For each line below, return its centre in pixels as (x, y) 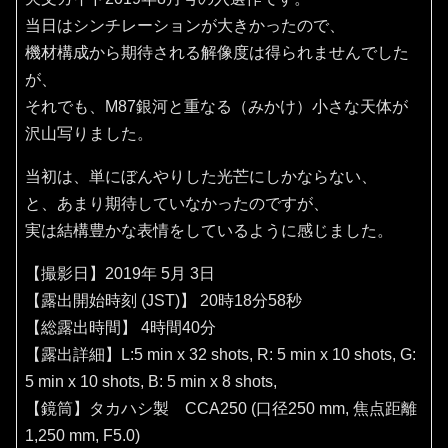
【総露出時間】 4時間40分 (120, 328)
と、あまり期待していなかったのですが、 (177, 204)
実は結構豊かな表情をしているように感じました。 (209, 231)
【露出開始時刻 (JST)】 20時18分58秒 (163, 301)
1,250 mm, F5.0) (82, 436)
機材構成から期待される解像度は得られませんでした (217, 53)
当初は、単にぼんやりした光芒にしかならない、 (201, 177)
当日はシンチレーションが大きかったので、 (185, 26)
